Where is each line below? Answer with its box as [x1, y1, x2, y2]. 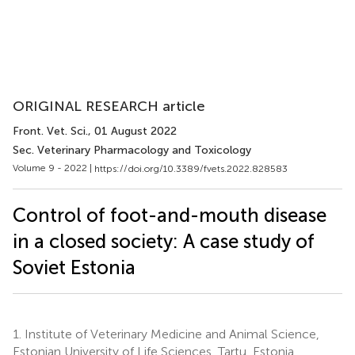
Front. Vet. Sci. [13, 124, 88, 138]
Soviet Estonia [13, 255, 136, 279]
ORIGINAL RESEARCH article [13, 97, 205, 115]
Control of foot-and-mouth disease [13, 203, 326, 227]
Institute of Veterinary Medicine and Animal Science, [21, 326, 319, 342]
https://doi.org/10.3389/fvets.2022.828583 [94, 162, 288, 174]
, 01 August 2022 [88, 124, 177, 138]
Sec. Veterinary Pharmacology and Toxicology [13, 143, 251, 157]
